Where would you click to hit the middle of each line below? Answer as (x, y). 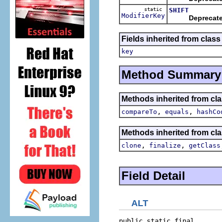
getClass (205, 145)
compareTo (139, 111)
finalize (165, 145)
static (155, 9)
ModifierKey (143, 15)
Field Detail (153, 175)
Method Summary (171, 74)
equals (177, 111)
